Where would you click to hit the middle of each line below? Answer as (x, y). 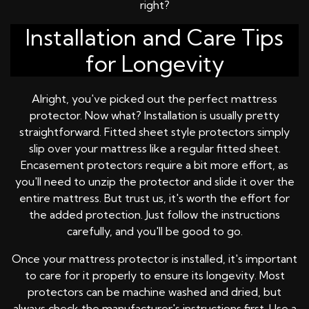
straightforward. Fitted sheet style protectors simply (154, 132)
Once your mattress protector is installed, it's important (154, 259)
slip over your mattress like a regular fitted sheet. (154, 149)
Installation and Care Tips (154, 38)
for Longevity (154, 64)
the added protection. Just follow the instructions (154, 215)
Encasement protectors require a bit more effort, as (154, 165)
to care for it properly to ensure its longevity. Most (154, 276)
